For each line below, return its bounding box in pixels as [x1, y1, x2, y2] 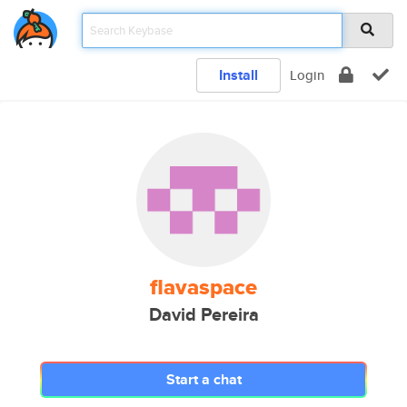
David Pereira [148, 302, 259, 328]
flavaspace [150, 271, 257, 303]
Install [219, 65, 258, 85]
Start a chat [165, 369, 242, 390]
